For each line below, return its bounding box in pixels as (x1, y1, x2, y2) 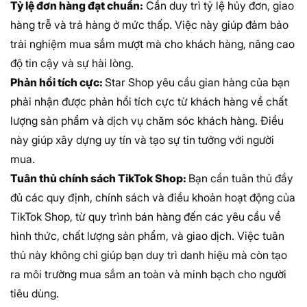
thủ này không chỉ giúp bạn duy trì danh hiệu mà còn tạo (10, 247, 287, 262)
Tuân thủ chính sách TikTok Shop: (10, 171, 188, 185)
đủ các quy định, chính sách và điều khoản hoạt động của (10, 190, 295, 204)
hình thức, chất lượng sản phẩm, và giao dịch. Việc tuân (10, 228, 284, 243)
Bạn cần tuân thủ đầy (188, 171, 293, 185)
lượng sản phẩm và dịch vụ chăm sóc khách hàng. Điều (10, 113, 284, 127)
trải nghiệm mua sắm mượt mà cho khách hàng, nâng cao (10, 36, 295, 51)
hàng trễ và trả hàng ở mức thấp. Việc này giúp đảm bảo (10, 17, 288, 32)
